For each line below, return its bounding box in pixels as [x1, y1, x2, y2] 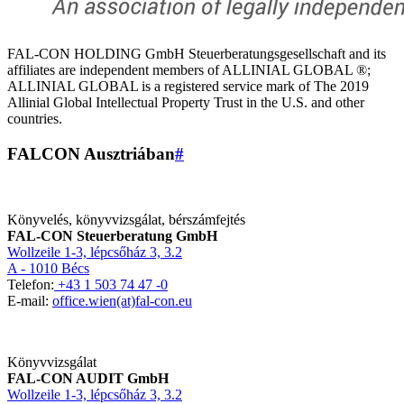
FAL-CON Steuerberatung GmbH [7, 227, 217, 243]
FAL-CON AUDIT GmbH [7, 370, 169, 386]
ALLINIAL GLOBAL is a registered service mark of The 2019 [7, 78, 369, 95]
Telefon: [7, 276, 54, 292]
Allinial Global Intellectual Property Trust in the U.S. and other [7, 95, 364, 111]
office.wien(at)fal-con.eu [52, 292, 192, 308]
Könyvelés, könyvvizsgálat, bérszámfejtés [7, 211, 245, 227]
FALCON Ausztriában [7, 144, 175, 164]
